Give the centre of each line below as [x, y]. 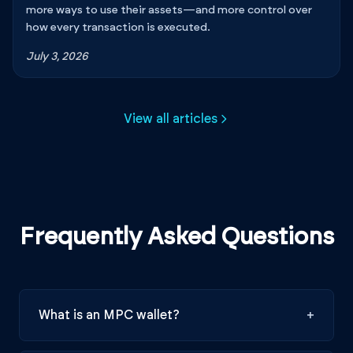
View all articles [170, 119]
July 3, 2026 [57, 56]
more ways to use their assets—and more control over [169, 10]
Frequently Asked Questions [176, 237]
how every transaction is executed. [118, 27]
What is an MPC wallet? [109, 315]
